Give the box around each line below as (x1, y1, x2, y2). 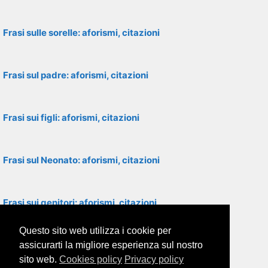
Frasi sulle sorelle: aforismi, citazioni (3, 27, 160, 38)
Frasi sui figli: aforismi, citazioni (3, 112, 139, 123)
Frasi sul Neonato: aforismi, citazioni (3, 154, 160, 166)
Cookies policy (59, 254, 122, 265)
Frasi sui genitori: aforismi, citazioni (3, 197, 157, 208)
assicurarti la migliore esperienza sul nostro (19, 240, 203, 251)
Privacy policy (124, 254, 184, 265)
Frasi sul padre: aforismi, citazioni (3, 69, 148, 81)
